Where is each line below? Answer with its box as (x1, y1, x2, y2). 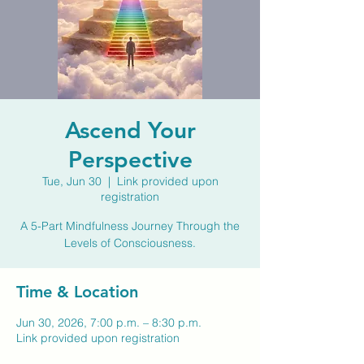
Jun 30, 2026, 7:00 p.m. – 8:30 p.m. (16, 315, 201, 330)
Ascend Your (64, 116, 196, 144)
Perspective (67, 145, 193, 173)
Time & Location (16, 282, 138, 301)
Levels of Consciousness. (64, 236, 196, 250)
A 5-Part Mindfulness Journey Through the (20, 219, 240, 233)
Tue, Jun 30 (41, 174, 102, 188)
